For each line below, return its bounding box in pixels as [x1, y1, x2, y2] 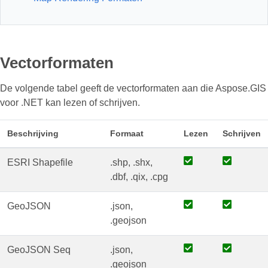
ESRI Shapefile [7, 157, 73, 167]
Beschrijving [7, 129, 59, 138]
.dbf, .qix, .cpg [110, 172, 168, 182]
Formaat [110, 129, 144, 138]
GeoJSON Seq [7, 245, 71, 255]
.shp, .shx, [110, 157, 153, 167]
